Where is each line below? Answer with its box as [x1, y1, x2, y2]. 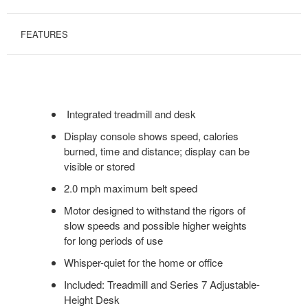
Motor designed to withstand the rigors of [63, 203, 245, 218]
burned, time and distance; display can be [63, 144, 250, 159]
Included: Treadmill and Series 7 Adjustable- [63, 277, 260, 292]
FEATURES [21, 27, 68, 41]
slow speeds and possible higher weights [63, 218, 247, 233]
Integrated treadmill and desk [63, 107, 196, 122]
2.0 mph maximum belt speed [63, 181, 197, 196]
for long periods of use [63, 233, 163, 248]
